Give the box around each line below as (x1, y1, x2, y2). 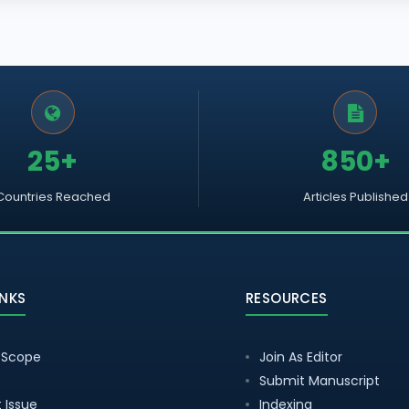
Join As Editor (259, 348, 342, 366)
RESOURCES (246, 288, 328, 308)
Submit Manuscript (259, 372, 380, 390)
